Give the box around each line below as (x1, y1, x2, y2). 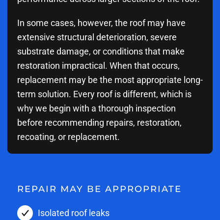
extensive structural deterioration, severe (17, 31, 177, 42)
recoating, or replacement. (17, 131, 120, 142)
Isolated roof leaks (38, 208, 110, 219)
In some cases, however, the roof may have (17, 17, 186, 28)
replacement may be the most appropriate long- (17, 74, 203, 85)
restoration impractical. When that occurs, (17, 60, 180, 71)
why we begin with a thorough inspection (17, 103, 176, 113)
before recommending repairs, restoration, (17, 117, 182, 128)
